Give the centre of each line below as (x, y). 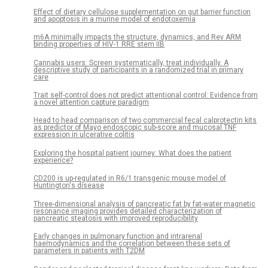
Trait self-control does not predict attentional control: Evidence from (146, 95)
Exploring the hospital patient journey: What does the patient (133, 153)
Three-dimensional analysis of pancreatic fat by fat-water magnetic (144, 204)
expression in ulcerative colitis (84, 135)
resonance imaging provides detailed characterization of (128, 211)
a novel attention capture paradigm (91, 103)
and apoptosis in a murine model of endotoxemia (115, 19)
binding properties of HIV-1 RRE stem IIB (99, 45)
